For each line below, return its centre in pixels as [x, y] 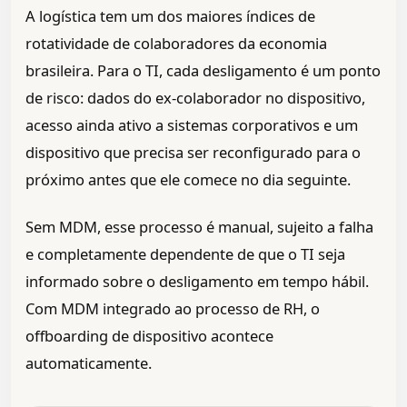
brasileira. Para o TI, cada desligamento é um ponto [203, 71]
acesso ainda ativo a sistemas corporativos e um [192, 125]
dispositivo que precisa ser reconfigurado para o [193, 153]
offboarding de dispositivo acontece [149, 336]
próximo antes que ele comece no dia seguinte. [188, 180]
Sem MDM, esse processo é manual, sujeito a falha [199, 227]
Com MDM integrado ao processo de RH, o [173, 309]
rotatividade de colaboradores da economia [176, 44]
